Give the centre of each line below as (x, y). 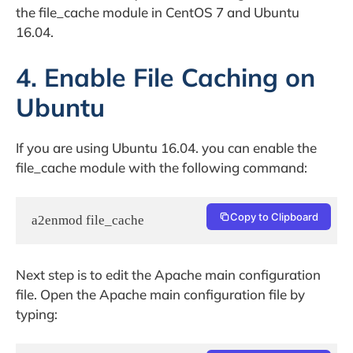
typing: (37, 314)
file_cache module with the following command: (162, 167)
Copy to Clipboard (274, 217)
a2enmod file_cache (88, 221)
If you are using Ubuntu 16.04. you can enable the (166, 147)
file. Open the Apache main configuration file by (160, 294)
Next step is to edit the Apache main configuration (168, 274)
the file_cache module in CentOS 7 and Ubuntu (158, 13)
